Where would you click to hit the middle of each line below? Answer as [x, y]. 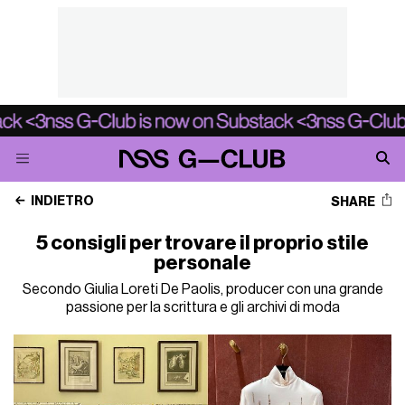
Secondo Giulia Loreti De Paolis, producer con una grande [202, 289]
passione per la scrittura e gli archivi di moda [202, 307]
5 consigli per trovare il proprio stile [202, 243]
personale [202, 263]
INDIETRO [62, 202]
